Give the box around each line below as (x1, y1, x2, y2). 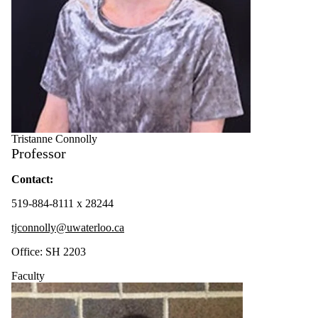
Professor (11, 145, 66, 161)
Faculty (11, 269, 45, 282)
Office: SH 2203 (11, 245, 86, 258)
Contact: (11, 172, 53, 185)
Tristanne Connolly (11, 132, 97, 145)
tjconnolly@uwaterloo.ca (11, 221, 124, 234)
